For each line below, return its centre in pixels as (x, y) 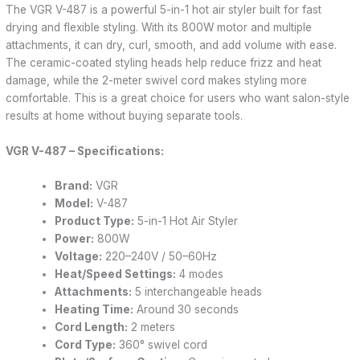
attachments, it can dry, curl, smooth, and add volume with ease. (172, 45)
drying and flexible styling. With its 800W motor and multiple (159, 28)
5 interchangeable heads (197, 291)
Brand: (74, 185)
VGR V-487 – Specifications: (85, 151)
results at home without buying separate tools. (125, 116)
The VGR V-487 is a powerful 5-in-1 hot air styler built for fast (164, 10)
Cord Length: (92, 327)
